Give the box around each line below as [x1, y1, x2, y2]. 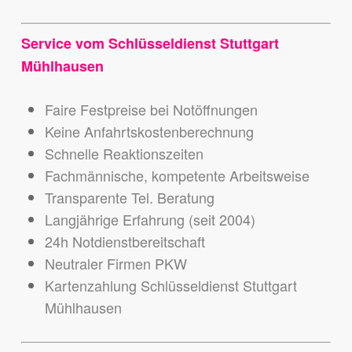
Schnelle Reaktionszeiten [44, 143, 203, 164]
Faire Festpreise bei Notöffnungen [44, 99, 258, 120]
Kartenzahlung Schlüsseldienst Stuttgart [44, 275, 297, 296]
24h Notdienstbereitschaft [44, 231, 205, 252]
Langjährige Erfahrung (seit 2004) [44, 209, 255, 230]
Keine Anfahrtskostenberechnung [44, 121, 254, 142]
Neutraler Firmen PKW [44, 253, 187, 274]
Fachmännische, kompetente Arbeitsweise [44, 165, 310, 186]
